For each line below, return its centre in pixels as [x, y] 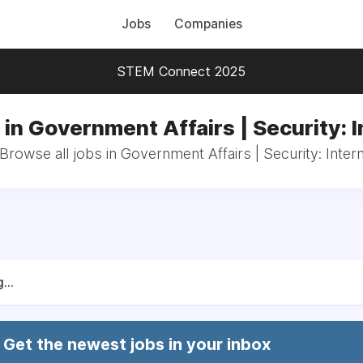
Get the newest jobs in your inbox [137, 344]
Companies [208, 24]
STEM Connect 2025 [181, 71]
